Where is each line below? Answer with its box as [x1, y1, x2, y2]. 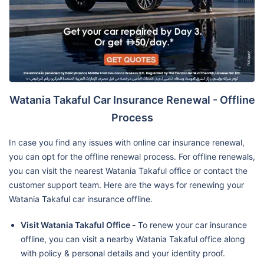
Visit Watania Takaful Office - [21, 219, 138, 230]
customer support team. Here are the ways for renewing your [9, 179, 244, 190]
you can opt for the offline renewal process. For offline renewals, [9, 151, 255, 161]
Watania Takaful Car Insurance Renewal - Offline [9, 93, 255, 106]
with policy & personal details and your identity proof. [21, 247, 225, 258]
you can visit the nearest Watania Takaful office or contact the [9, 165, 247, 176]
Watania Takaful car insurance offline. [9, 193, 153, 204]
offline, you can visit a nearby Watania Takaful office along [21, 233, 245, 244]
